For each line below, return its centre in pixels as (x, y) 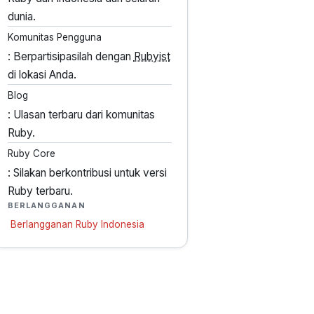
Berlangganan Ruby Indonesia (77, 225)
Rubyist (152, 57)
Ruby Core (31, 154)
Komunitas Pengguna (54, 37)
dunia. (21, 16)
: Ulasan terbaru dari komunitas (81, 115)
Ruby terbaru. (40, 191)
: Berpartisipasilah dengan (70, 57)
